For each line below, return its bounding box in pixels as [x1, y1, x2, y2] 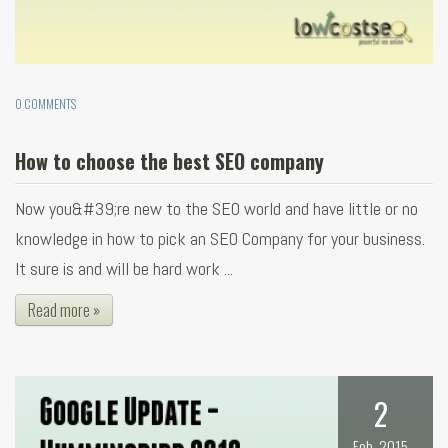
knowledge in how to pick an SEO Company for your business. [15, 227, 425, 251]
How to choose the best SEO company [15, 146, 324, 177]
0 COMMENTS [15, 95, 76, 113]
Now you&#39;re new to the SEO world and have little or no [15, 197, 418, 221]
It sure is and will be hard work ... [15, 257, 233, 281]
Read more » [28, 298, 100, 323]
